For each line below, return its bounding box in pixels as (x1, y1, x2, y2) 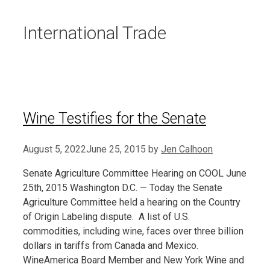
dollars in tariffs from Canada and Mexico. (23, 239, 198, 251)
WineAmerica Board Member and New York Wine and (23, 254, 244, 266)
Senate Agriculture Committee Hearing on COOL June (23, 167, 246, 179)
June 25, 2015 (86, 143, 146, 155)
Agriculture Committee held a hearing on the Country (23, 196, 240, 208)
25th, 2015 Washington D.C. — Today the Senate (23, 181, 222, 193)
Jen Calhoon (161, 143, 213, 155)
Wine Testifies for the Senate (23, 110, 206, 128)
